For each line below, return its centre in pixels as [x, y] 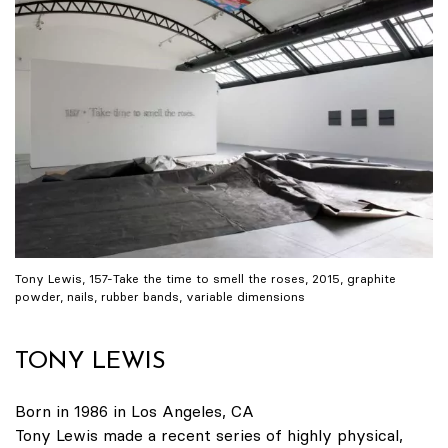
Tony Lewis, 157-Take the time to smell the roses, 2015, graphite [205, 278]
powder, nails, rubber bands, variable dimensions [160, 296]
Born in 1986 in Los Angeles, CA [134, 410]
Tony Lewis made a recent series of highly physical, [209, 434]
